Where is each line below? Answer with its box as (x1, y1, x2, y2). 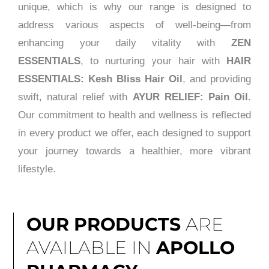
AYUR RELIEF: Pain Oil (132, 91, 248, 103)
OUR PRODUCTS (26, 213, 181, 235)
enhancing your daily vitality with (18, 37, 231, 49)
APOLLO (156, 236, 235, 259)
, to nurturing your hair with (80, 55, 226, 67)
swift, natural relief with (18, 91, 133, 103)
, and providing (182, 73, 251, 85)
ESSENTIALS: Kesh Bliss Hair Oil (18, 73, 183, 85)
